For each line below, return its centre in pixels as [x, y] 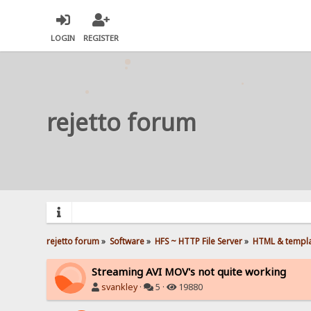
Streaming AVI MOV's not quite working [189, 271]
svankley [120, 287]
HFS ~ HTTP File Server [199, 241]
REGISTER [101, 38]
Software [127, 241]
